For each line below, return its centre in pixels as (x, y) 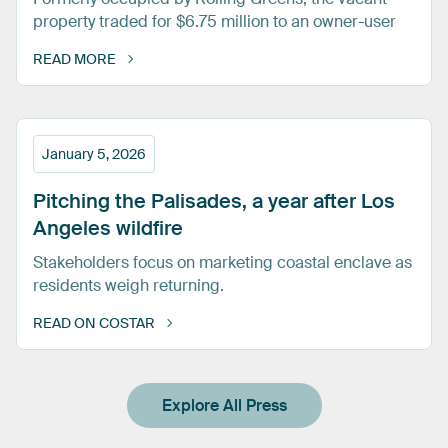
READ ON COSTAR (94, 323)
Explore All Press (224, 405)
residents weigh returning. (128, 285)
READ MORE (74, 59)
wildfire (149, 228)
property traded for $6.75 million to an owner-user (214, 22)
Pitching (71, 201)
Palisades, (199, 201)
